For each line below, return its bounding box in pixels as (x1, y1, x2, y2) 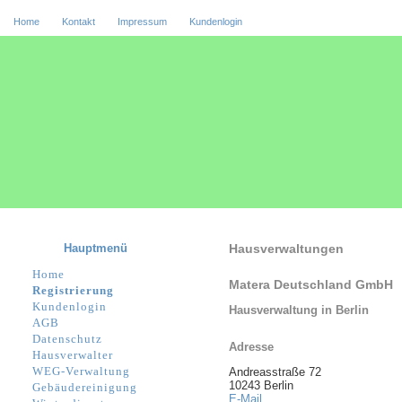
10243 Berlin (229, 378, 293, 392)
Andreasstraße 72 (229, 364, 321, 379)
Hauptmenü (63, 240, 127, 255)
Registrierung (32, 283, 114, 297)
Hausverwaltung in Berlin (229, 302, 369, 317)
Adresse (229, 339, 274, 354)
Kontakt (62, 16, 95, 28)
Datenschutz (32, 331, 102, 345)
